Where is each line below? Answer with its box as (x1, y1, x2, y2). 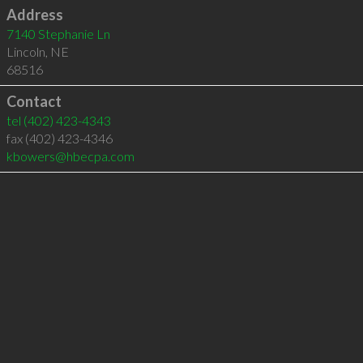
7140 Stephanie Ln (6, 26, 110, 41)
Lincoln (6, 44, 45, 59)
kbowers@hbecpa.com (6, 148, 135, 164)
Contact (6, 92, 62, 110)
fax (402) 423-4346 (6, 130, 113, 146)
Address (6, 6, 63, 23)
